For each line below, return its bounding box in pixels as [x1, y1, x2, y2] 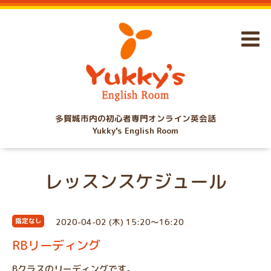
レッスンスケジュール [45, 168, 226, 194]
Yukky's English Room [92, 124, 178, 136]
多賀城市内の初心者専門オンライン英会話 [54, 112, 216, 124]
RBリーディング [12, 237, 100, 254]
